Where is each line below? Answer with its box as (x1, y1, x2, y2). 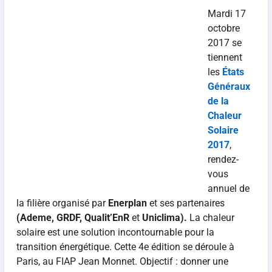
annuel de (207, 182, 250, 194)
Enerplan (107, 197, 147, 209)
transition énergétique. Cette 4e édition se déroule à (16, 240, 234, 253)
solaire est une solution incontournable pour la (16, 226, 214, 238)
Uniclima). (141, 211, 187, 223)
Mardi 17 (207, 7, 246, 19)
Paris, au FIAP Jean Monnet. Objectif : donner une (16, 255, 228, 267)
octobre (207, 22, 240, 34)
